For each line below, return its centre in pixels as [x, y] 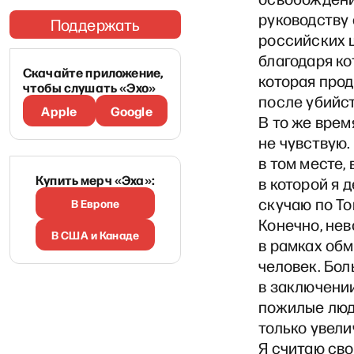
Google [131, 111]
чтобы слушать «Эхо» [90, 87]
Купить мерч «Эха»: [95, 179]
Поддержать [95, 24]
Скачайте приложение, [93, 72]
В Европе [95, 203]
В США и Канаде [95, 235]
